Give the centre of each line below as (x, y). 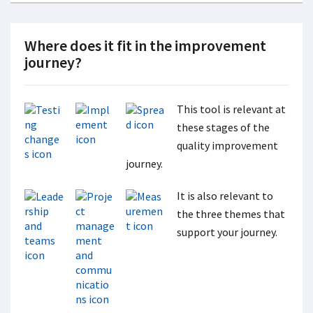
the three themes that (231, 213)
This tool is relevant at (232, 109)
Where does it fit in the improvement (145, 45)
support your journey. (227, 232)
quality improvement (228, 145)
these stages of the (224, 127)
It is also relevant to (225, 195)
